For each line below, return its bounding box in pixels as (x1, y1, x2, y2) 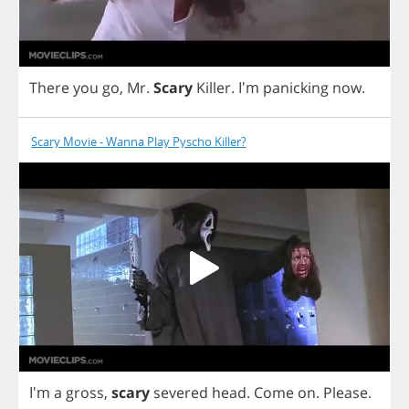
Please (323, 382, 368, 403)
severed (153, 382, 208, 403)
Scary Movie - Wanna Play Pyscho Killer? (31, 133, 246, 151)
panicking (263, 78, 329, 99)
